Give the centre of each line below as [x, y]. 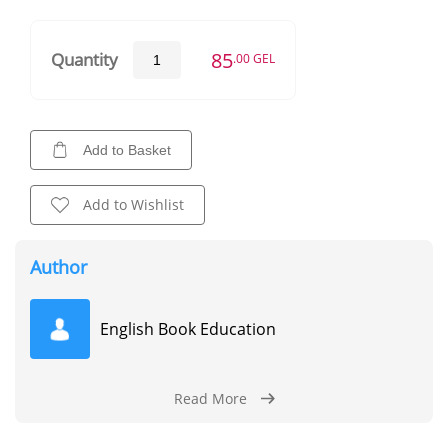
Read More [210, 398]
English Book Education [188, 328]
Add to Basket [127, 149]
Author [58, 266]
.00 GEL [254, 58]
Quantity [84, 60]
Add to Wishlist [133, 204]
